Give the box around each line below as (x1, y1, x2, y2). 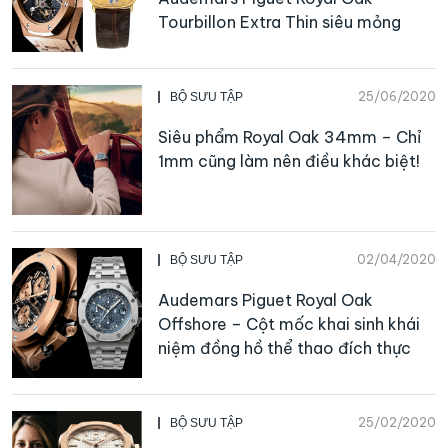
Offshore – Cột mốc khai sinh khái (158, 313, 420, 334)
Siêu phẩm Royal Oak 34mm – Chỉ (158, 126, 421, 147)
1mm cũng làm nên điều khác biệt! (158, 150, 420, 171)
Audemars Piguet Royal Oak (158, 289, 373, 310)
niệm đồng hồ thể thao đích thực (158, 337, 411, 358)
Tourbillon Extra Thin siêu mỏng (158, 11, 401, 32)
